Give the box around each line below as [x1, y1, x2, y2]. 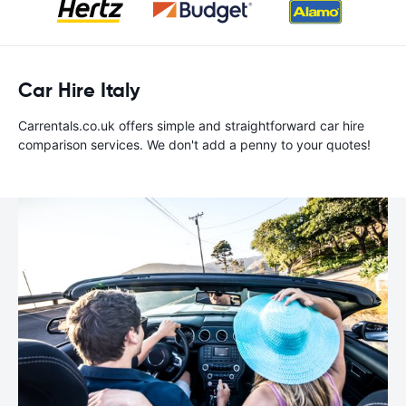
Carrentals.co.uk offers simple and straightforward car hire [18, 118, 364, 133]
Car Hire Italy [18, 78, 140, 102]
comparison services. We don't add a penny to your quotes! [18, 137, 371, 152]
